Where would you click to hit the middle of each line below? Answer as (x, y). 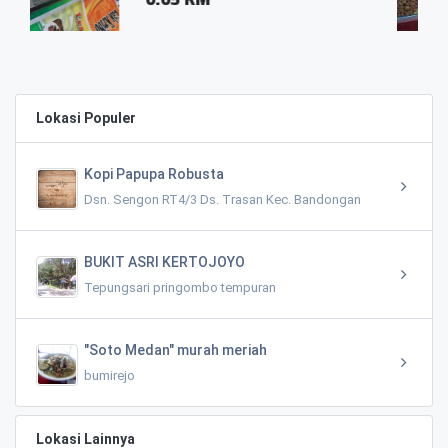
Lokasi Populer (86, 117)
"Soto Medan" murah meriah (175, 349)
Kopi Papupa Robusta (154, 173)
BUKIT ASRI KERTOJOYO (164, 261)
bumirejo (109, 375)
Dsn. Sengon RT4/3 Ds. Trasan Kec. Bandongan (222, 199)
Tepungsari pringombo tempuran (180, 287)
